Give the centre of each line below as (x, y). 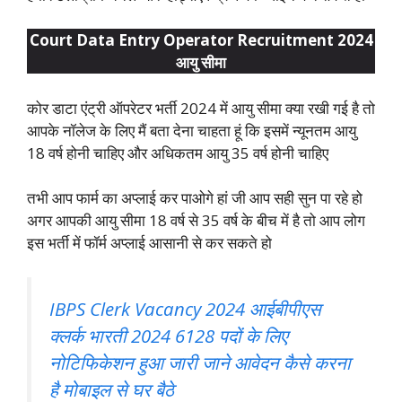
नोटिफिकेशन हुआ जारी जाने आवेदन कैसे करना (200, 362)
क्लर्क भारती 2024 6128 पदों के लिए (169, 335)
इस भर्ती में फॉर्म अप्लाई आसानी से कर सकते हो (149, 243)
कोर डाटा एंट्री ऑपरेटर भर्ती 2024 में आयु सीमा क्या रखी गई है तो (201, 108)
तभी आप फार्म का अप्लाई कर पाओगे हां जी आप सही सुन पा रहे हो (195, 198)
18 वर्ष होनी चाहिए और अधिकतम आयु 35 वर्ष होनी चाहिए (178, 153)
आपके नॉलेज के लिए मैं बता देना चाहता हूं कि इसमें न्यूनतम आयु (192, 130)
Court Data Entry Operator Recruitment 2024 (201, 40)
